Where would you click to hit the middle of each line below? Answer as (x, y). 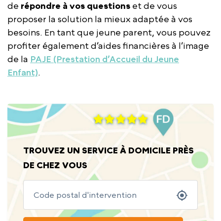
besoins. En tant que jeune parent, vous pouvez (109, 32)
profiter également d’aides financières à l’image (108, 45)
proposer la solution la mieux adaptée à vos (100, 19)
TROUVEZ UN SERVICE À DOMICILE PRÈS (109, 150)
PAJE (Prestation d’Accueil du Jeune (105, 59)
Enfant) (23, 72)
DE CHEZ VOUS (55, 165)
